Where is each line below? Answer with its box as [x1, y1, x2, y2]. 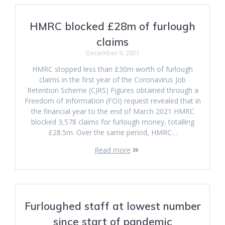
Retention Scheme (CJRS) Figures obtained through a [27, 85, 198, 95]
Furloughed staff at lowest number [24, 199, 201, 212]
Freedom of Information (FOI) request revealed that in [24, 96, 201, 105]
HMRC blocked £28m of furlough [30, 20, 195, 33]
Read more [94, 145, 131, 155]
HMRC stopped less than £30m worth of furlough [32, 64, 193, 74]
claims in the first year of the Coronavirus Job [39, 75, 186, 84]
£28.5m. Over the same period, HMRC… [48, 128, 177, 137]
